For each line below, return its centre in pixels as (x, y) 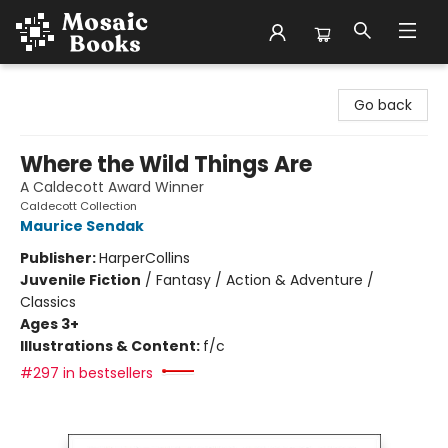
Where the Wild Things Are (166, 164)
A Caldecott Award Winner (112, 187)
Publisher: (59, 258)
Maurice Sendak (82, 226)
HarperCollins (144, 258)
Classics (48, 302)
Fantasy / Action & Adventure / (265, 280)
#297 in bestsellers (86, 373)
